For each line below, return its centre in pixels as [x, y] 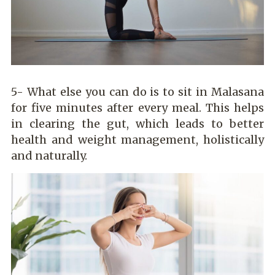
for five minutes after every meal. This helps [137, 107]
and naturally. [49, 155]
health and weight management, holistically [137, 139]
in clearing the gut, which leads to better [137, 123]
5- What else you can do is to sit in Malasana [137, 91]
